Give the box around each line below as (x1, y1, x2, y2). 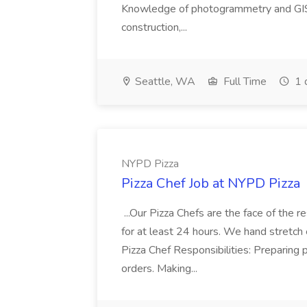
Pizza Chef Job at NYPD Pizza (121, 174, 300, 193)
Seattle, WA (132, 74, 195, 89)
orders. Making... (121, 261, 200, 276)
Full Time (221, 74, 267, 89)
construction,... (121, 20, 190, 35)
